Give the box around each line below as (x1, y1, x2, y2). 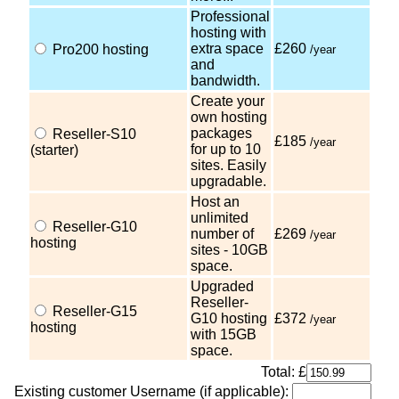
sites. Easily (191, 158, 266, 174)
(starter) (30, 142, 78, 159)
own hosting (191, 110, 267, 126)
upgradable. (191, 174, 266, 190)
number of (191, 226, 254, 242)
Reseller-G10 (49, 219, 137, 235)
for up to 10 (191, 142, 261, 158)
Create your (191, 94, 265, 110)
